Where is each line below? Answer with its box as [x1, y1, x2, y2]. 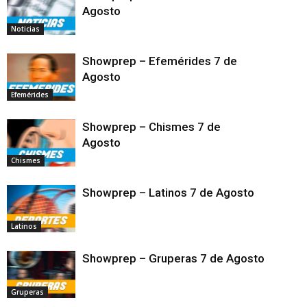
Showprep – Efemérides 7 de [82, 53, 237, 68]
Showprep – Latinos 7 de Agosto [82, 185, 290, 199]
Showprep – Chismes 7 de [82, 119, 221, 134]
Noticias [11, 23, 40, 34]
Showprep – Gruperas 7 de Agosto [82, 251, 289, 265]
